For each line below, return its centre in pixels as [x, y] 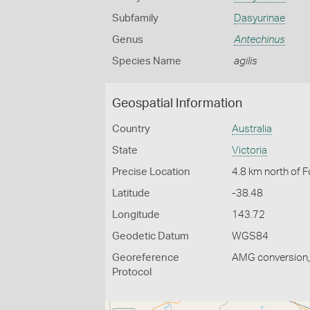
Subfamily [135, 18]
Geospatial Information [177, 104]
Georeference [146, 258]
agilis [245, 61]
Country [131, 129]
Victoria [250, 151]
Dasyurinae [259, 18]
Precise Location [151, 172]
